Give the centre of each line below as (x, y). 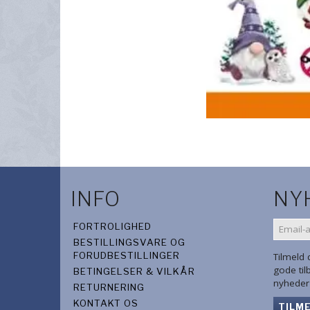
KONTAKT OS (106, 303)
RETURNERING (109, 287)
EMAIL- (290, 224)
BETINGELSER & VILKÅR (134, 271)
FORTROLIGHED (112, 226)
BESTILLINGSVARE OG (129, 242)
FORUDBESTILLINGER (127, 255)
